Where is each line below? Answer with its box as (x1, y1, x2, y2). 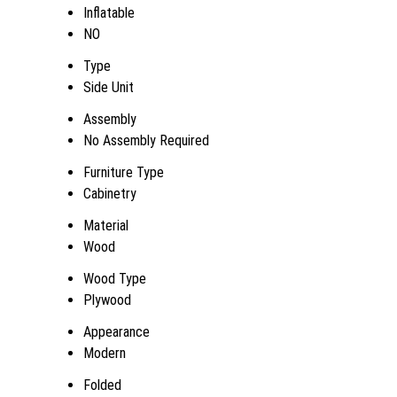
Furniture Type (83, 164, 164, 181)
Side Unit (83, 79, 134, 96)
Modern (83, 345, 126, 362)
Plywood (83, 292, 131, 308)
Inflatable (83, 4, 135, 21)
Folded (83, 377, 121, 393)
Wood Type (83, 270, 146, 287)
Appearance (83, 323, 150, 340)
